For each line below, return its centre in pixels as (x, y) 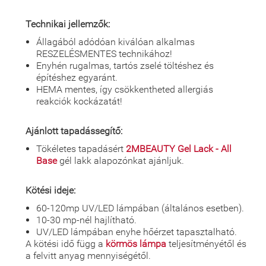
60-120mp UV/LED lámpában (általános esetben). (140, 208)
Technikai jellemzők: (68, 24)
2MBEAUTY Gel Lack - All (179, 148)
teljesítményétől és (206, 243)
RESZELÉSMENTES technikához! (104, 53)
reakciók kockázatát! (79, 101)
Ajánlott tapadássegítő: (74, 131)
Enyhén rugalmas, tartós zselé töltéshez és (125, 65)
